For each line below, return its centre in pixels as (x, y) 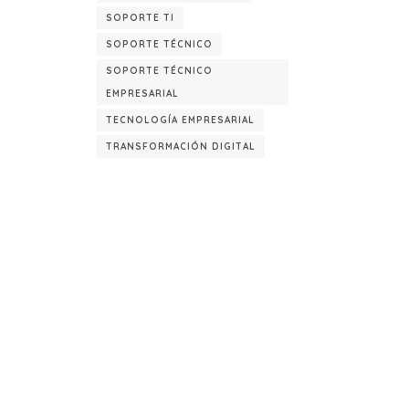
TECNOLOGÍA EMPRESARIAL (180, 120)
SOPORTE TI (140, 18)
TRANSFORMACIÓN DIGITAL (181, 147)
